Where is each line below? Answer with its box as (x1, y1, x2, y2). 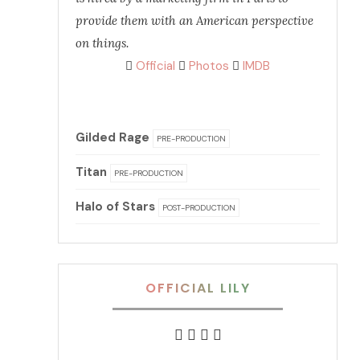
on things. (75, 35, 129, 51)
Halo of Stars (75, 198, 158, 215)
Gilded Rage (75, 129, 153, 145)
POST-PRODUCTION (162, 202, 235, 213)
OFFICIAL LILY (145, 278, 251, 297)
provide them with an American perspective (75, 12, 313, 28)
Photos (186, 57, 229, 74)
